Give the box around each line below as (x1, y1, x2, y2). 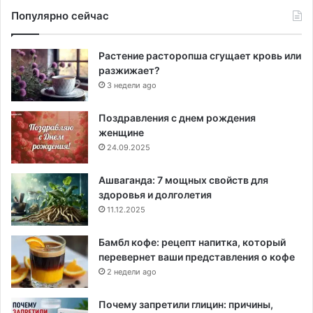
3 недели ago (107, 80, 156, 91)
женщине (99, 126, 144, 139)
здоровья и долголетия (99, 189, 212, 201)
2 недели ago (107, 267, 156, 277)
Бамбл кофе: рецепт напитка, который (99, 236, 286, 249)
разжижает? (99, 64, 160, 77)
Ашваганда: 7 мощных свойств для (99, 174, 268, 187)
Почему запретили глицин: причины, (99, 298, 273, 311)
